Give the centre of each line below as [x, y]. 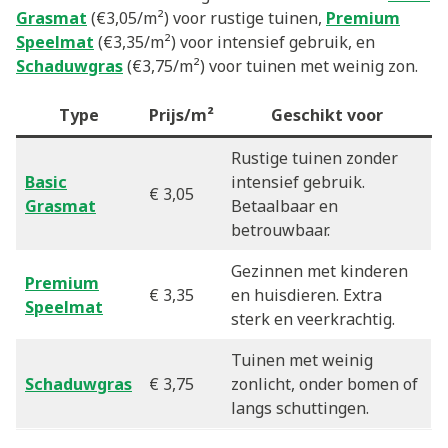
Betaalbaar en [284, 206]
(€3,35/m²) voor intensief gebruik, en [234, 42]
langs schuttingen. [300, 408]
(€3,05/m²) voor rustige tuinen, [206, 18]
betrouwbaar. [280, 230]
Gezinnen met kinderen [319, 271]
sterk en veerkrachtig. [313, 319]
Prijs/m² [181, 115]
